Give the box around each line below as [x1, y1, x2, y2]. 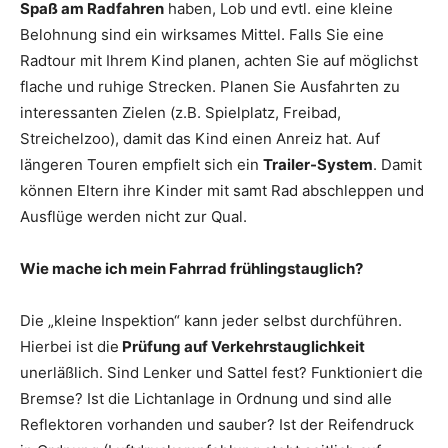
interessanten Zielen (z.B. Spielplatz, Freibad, [20, 103, 341, 122]
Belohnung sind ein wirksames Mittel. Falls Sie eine [20, 25, 384, 44]
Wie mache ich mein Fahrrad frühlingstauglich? [20, 259, 363, 278]
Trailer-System [263, 155, 373, 174]
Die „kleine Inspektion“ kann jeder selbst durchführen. [20, 311, 402, 330]
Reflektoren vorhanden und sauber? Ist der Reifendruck [20, 415, 414, 434]
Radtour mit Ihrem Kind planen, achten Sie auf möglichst [20, 51, 418, 70]
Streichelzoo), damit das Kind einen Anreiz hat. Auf [20, 129, 380, 148]
